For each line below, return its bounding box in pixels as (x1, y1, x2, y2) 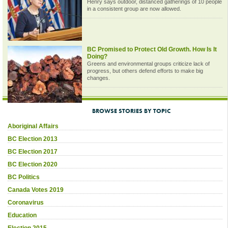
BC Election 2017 (8, 148, 58, 155)
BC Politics (8, 173, 40, 181)
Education (8, 211, 37, 219)
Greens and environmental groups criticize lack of (87, 60, 210, 67)
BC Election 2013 (8, 135, 58, 142)
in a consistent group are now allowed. (87, 5, 181, 12)
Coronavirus (8, 198, 44, 206)
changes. (87, 74, 110, 81)
